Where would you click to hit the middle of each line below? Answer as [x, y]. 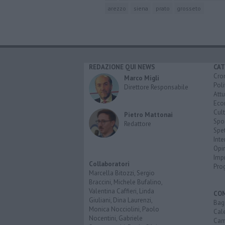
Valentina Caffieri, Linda [122, 191]
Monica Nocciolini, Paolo [124, 209]
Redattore [138, 124]
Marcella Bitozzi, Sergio [122, 173]
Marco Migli [142, 78]
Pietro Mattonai [148, 115]
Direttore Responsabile [156, 87]
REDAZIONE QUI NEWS [122, 67]
